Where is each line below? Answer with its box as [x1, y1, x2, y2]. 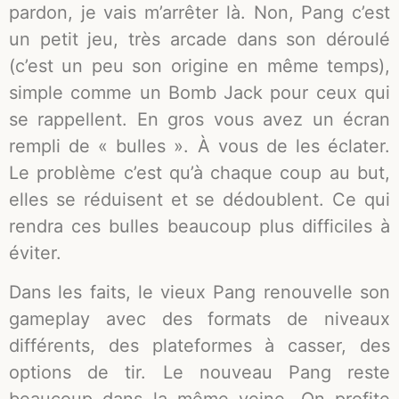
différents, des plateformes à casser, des [9, 335, 390, 357]
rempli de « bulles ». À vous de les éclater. [9, 134, 390, 157]
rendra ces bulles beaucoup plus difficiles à [9, 215, 390, 237]
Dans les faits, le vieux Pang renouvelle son [9, 281, 390, 304]
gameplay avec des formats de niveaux [9, 308, 390, 330]
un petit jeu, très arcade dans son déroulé [9, 28, 390, 50]
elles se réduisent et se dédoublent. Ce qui [9, 188, 390, 210]
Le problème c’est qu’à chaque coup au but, [9, 161, 390, 183]
